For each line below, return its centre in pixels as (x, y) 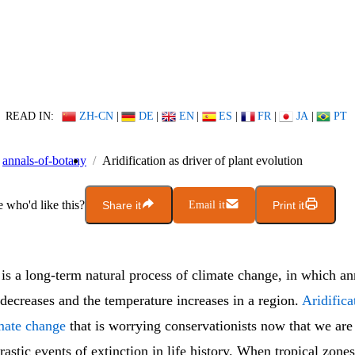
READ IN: (29, 116)
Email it (207, 204)
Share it (122, 205)
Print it (288, 205)
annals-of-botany (44, 161)
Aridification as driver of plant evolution (202, 161)
